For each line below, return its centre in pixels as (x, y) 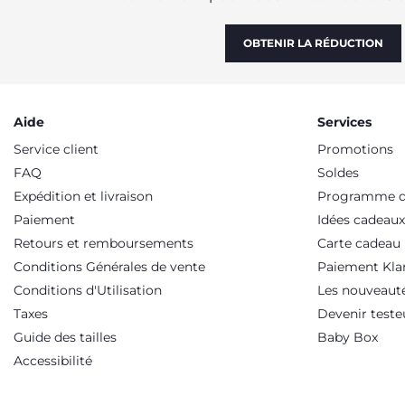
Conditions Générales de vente (109, 267)
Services (344, 122)
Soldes (338, 173)
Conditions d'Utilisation (88, 290)
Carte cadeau (359, 243)
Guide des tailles (65, 337)
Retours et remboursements (104, 243)
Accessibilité (53, 361)
